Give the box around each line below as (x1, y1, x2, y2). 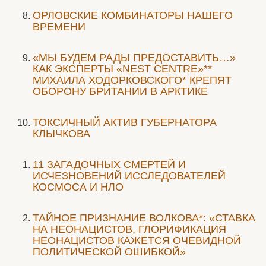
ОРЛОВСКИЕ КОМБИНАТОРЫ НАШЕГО (33, 9, 233, 21)
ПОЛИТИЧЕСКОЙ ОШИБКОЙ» (33, 246, 186, 258)
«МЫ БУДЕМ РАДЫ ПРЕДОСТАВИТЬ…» (33, 52, 236, 64)
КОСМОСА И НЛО (33, 181, 123, 193)
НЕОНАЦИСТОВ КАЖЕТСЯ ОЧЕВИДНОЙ (33, 235, 241, 246)
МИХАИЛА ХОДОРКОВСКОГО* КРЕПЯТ (33, 74, 232, 86)
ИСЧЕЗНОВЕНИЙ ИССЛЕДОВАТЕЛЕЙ (33, 170, 226, 182)
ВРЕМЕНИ (33, 21, 85, 33)
